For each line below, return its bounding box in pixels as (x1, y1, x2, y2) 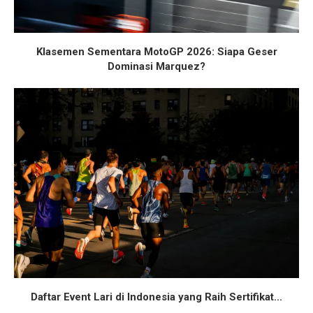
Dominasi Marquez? (108, 60, 205, 73)
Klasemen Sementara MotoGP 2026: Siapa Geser (36, 45, 277, 59)
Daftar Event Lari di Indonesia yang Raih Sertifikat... (31, 291, 282, 304)
